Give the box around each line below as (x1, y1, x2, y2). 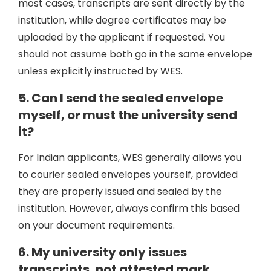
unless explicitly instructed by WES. (18, 64, 183, 78)
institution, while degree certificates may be (18, 13, 226, 27)
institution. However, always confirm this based (18, 201, 240, 215)
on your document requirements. (18, 218, 175, 232)
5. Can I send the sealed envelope (18, 90, 223, 106)
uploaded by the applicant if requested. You (18, 30, 225, 44)
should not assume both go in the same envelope (18, 47, 252, 61)
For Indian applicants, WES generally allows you (18, 151, 241, 165)
